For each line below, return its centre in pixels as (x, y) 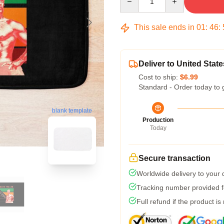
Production (158, 120)
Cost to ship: (159, 77)
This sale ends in (164, 27)
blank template (72, 111)
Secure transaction (174, 158)
